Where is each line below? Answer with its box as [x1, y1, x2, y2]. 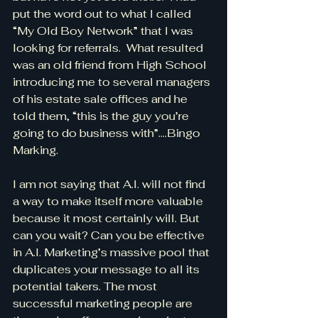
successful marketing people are [13, 296, 195, 311]
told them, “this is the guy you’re [13, 109, 192, 124]
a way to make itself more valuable [13, 194, 206, 209]
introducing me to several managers [13, 75, 213, 89]
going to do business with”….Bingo [13, 126, 203, 141]
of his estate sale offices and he [13, 92, 190, 106]
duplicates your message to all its [13, 262, 202, 277]
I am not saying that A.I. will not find [13, 177, 208, 192]
